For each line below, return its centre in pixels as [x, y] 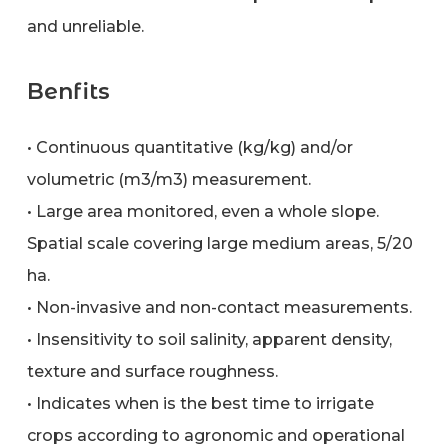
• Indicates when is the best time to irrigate [200, 403]
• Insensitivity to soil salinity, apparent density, [209, 339]
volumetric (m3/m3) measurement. [168, 179]
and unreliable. [85, 26]
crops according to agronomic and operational [215, 435]
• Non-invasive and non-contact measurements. [219, 307]
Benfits [68, 91]
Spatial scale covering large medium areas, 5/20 [219, 243]
